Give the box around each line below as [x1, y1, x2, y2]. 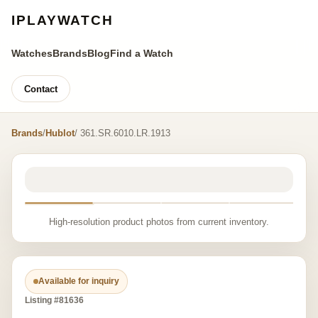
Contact [24, 83, 57, 94]
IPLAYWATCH [11, 13, 114, 28]
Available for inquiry [38, 276, 119, 286]
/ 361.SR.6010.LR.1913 [75, 128, 170, 138]
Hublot [45, 128, 75, 138]
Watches [11, 48, 53, 59]
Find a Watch [110, 48, 173, 59]
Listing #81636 [25, 295, 84, 305]
